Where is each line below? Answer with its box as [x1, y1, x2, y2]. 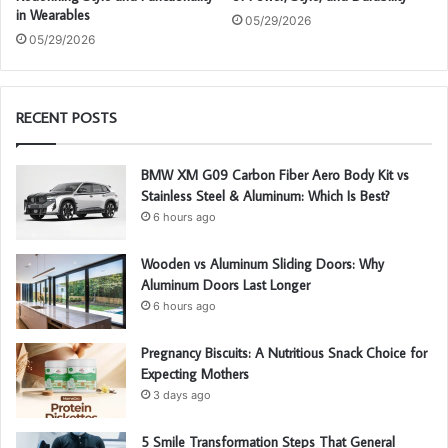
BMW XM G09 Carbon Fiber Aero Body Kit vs [141, 165, 409, 184]
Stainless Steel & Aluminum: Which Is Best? [141, 186, 390, 205]
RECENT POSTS [16, 107, 117, 127]
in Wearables [16, 5, 90, 24]
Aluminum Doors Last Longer [141, 275, 310, 294]
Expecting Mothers [141, 364, 249, 383]
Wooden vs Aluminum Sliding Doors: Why [141, 254, 384, 273]
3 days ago [153, 387, 211, 402]
